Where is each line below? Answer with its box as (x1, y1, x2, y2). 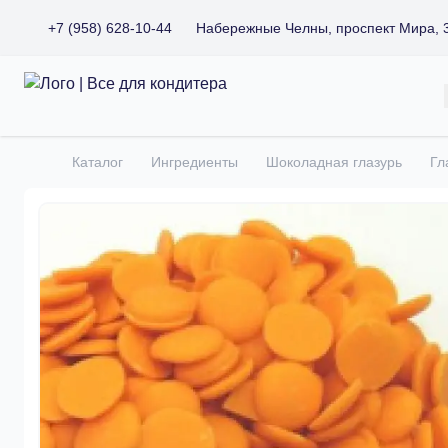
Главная (23, 163, 85, 181)
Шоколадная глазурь (266, 154, 402, 170)
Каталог (72, 154, 123, 170)
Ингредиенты (151, 154, 238, 170)
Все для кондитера (23, 74, 163, 91)
